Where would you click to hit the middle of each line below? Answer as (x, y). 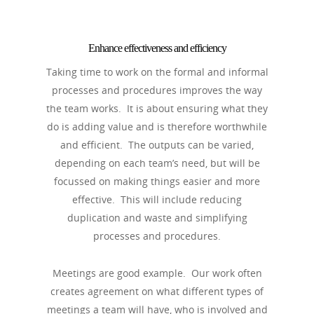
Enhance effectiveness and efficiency (157, 48)
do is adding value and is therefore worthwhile (157, 127)
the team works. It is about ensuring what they (157, 108)
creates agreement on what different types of (157, 291)
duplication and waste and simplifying (157, 218)
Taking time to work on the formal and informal (157, 72)
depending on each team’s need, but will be (157, 163)
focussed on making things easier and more (157, 181)
